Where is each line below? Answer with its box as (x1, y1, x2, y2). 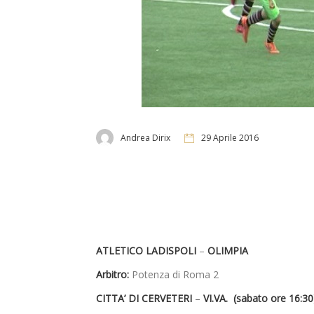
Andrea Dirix (121, 131, 170, 144)
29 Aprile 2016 (201, 131, 259, 144)
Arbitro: (96, 268, 129, 282)
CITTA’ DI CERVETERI (96, 292, 195, 306)
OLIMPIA (207, 244, 248, 258)
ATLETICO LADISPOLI (96, 244, 199, 258)
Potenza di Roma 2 (129, 268, 219, 282)
